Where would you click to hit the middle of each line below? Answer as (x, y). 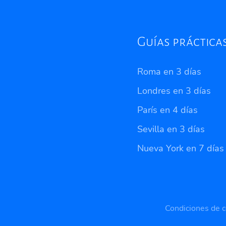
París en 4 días (167, 110)
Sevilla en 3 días (171, 129)
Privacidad (156, 208)
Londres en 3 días (174, 91)
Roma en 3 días (169, 71)
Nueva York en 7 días (181, 148)
